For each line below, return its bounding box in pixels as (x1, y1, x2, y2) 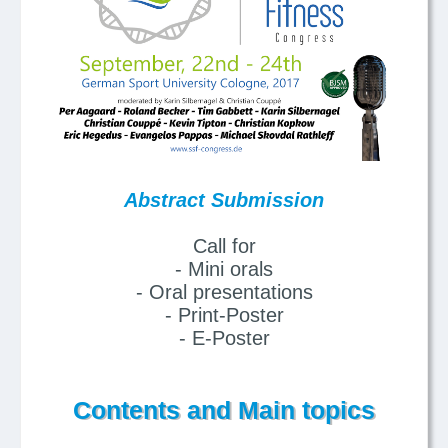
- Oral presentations (135, 280, 313, 303)
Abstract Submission (124, 188, 324, 211)
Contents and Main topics (73, 395, 375, 424)
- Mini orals (175, 257, 273, 280)
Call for (192, 234, 256, 257)
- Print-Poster (164, 303, 284, 326)
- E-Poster (178, 326, 270, 349)
